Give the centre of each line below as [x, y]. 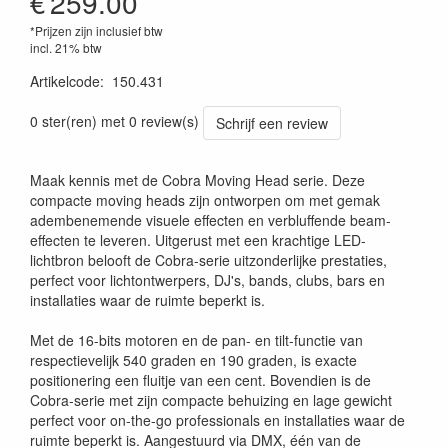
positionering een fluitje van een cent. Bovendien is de [200, 380]
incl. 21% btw [66, 47]
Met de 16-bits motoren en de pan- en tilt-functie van [196, 340]
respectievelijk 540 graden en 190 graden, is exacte [193, 360]
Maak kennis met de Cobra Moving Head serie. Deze [197, 180]
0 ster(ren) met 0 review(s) [114, 120]
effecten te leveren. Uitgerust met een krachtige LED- [198, 240]
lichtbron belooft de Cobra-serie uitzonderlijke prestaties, [208, 260]
